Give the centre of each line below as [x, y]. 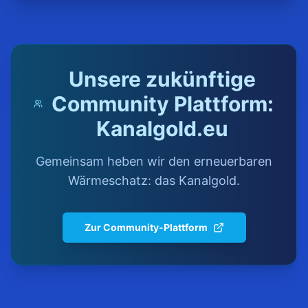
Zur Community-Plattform [146, 227]
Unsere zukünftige [163, 79]
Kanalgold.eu [163, 129]
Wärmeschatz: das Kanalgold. [154, 180]
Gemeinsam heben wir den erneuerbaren [154, 161]
